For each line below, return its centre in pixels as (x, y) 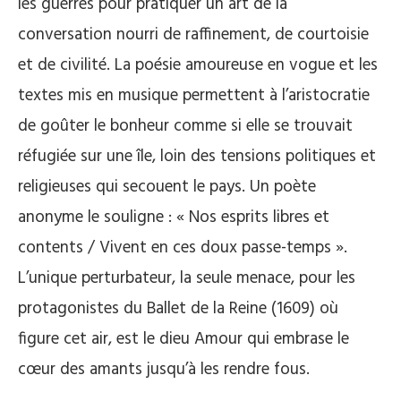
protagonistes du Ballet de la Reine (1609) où (178, 309)
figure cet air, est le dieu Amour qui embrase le (183, 339)
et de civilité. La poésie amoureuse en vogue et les (198, 65)
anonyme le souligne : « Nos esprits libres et (174, 218)
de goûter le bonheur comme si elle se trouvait (185, 126)
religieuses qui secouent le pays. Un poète (167, 187)
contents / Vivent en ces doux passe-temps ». (183, 248)
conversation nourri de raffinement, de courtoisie (193, 35)
